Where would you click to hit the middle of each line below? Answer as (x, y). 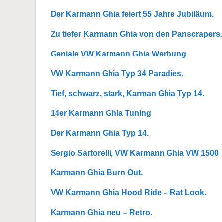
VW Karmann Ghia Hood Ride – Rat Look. (128, 193)
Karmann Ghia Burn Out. (97, 173)
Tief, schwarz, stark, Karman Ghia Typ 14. (127, 93)
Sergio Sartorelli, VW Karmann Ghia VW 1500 (135, 153)
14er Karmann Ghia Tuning (101, 113)
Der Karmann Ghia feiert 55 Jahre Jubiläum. (132, 14)
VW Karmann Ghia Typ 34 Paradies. (117, 74)
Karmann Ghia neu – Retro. (101, 212)
